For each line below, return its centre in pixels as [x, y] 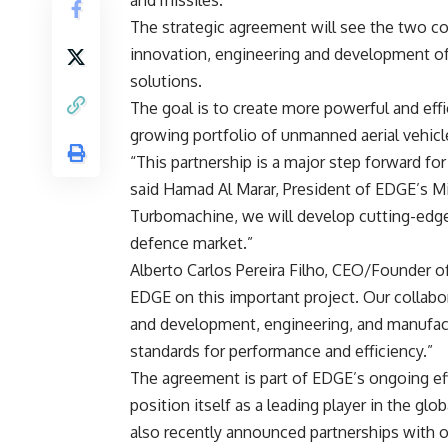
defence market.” [191, 243]
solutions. [168, 81]
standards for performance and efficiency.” [281, 351]
